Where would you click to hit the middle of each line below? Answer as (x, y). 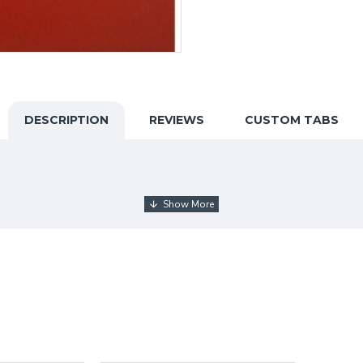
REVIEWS (177, 120)
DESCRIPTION (66, 120)
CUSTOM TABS (292, 120)
